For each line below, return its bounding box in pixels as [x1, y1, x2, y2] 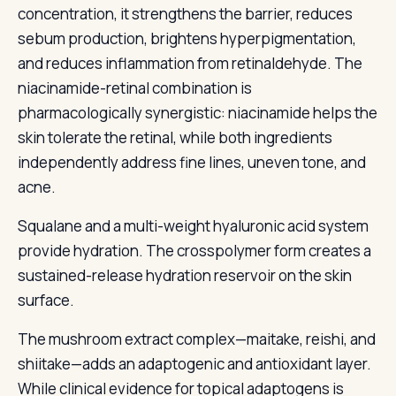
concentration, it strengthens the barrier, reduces [18, 4, 353, 24]
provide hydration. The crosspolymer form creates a [18, 240, 371, 261]
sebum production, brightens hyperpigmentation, [18, 28, 356, 49]
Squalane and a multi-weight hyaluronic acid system [18, 216, 369, 236]
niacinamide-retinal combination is [18, 78, 252, 98]
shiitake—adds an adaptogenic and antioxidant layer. [18, 354, 371, 374]
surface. [18, 290, 74, 310]
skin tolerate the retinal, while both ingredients [18, 127, 332, 148]
